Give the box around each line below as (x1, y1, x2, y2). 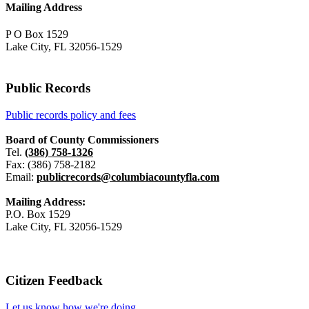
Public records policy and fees (6, 109, 136, 121)
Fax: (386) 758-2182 (6, 159, 96, 171)
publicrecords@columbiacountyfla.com (37, 171, 219, 183)
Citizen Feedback (6, 273, 103, 288)
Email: (6, 171, 37, 183)
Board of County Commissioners (6, 134, 159, 146)
